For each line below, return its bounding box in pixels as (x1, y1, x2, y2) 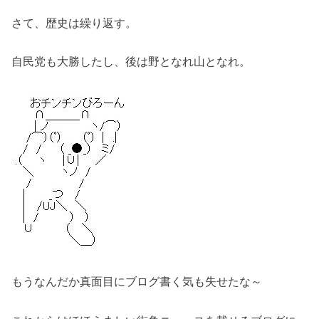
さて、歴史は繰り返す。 (11, 16, 137, 29)
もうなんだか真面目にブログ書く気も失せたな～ (11, 275, 263, 288)
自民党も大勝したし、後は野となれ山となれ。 (11, 55, 251, 68)
